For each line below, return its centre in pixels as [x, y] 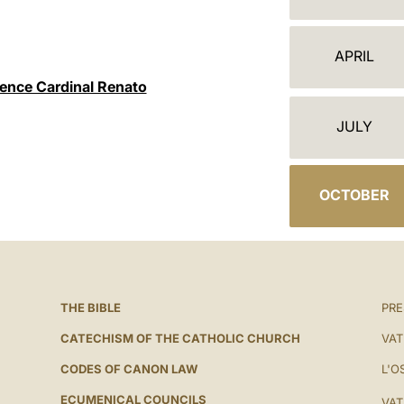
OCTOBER [355, 194]
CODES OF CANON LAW [129, 369]
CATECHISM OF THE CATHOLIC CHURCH [180, 338]
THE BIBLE [90, 308]
